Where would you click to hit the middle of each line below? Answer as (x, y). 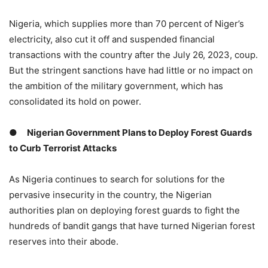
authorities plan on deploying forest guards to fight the (124, 211)
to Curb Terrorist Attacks (63, 148)
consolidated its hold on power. (75, 102)
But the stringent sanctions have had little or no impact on (131, 71)
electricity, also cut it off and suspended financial (112, 39)
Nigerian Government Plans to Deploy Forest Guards (139, 133)
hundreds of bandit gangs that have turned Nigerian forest (132, 226)
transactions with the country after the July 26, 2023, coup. (133, 55)
